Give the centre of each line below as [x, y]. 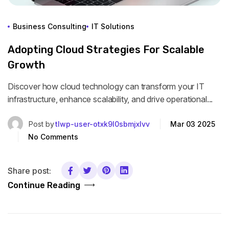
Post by [41, 124]
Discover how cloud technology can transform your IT [106, 87]
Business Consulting [50, 27]
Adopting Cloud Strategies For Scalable [106, 50]
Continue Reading [44, 186]
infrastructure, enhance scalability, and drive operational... [110, 99]
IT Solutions [113, 27]
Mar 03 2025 [193, 124]
